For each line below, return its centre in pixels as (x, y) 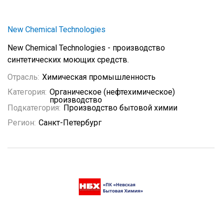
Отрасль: (23, 77)
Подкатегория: (34, 108)
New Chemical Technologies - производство (86, 48)
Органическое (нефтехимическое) (112, 92)
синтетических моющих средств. (68, 60)
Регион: (22, 123)
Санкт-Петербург (70, 123)
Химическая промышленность (99, 77)
